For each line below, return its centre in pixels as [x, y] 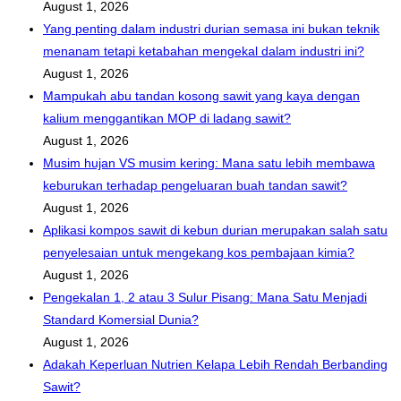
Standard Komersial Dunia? [121, 320]
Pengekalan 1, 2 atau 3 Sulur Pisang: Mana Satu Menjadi [205, 298]
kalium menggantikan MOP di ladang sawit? [167, 119]
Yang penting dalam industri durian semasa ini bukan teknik [211, 29]
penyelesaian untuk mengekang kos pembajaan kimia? [199, 253]
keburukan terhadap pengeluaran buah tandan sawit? [195, 186]
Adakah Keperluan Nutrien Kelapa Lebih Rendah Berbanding [215, 365]
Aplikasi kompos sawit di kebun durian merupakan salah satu [215, 230]
